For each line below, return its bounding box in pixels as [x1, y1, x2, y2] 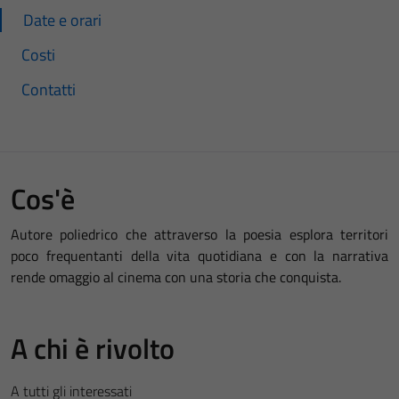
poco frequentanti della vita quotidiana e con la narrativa [11, 245, 388, 267]
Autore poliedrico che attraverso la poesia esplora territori [11, 224, 388, 246]
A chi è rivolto [11, 327, 175, 370]
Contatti [21, 77, 76, 102]
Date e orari [23, 8, 102, 33]
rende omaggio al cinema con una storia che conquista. [11, 266, 341, 289]
